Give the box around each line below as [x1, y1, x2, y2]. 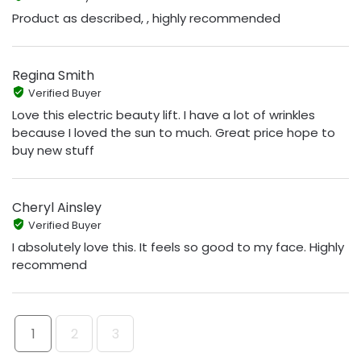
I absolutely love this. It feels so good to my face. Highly [12, 239, 344, 256]
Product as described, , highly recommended [12, 10, 280, 27]
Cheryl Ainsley [12, 197, 102, 217]
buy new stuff [12, 142, 94, 160]
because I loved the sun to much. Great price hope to [12, 124, 335, 142]
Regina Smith [12, 65, 94, 85]
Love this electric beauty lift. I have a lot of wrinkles [12, 106, 315, 124]
